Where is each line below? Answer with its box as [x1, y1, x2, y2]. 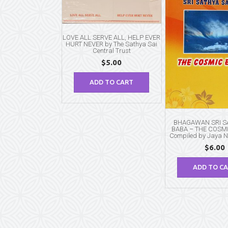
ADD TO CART [90, 78, 134, 86]
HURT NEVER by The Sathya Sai [66, 40, 158, 48]
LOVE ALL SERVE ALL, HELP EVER [63, 33, 161, 41]
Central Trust [92, 46, 131, 54]
